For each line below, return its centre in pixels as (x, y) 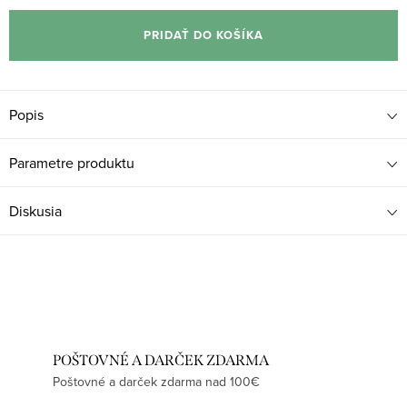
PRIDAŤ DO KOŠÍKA (203, 35)
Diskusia (35, 211)
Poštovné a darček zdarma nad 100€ (156, 382)
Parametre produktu (72, 163)
